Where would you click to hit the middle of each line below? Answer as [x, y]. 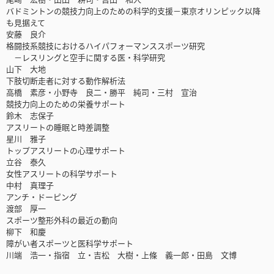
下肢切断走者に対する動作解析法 [66, 81]
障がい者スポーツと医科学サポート [70, 243]
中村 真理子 [30, 185]
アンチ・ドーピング [42, 197]
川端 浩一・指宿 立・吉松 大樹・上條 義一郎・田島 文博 [121, 255]
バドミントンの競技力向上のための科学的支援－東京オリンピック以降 [133, 11]
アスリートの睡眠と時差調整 [58, 127]
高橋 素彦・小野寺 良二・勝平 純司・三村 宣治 [102, 92]
